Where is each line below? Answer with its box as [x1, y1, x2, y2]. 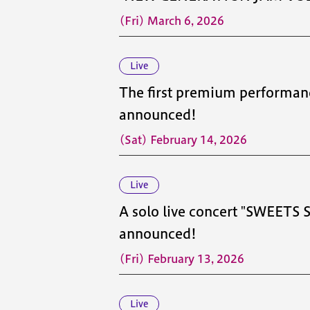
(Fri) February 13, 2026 [119, 253, 244, 264]
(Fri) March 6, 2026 [119, 15, 224, 26]
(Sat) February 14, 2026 [119, 134, 247, 145]
